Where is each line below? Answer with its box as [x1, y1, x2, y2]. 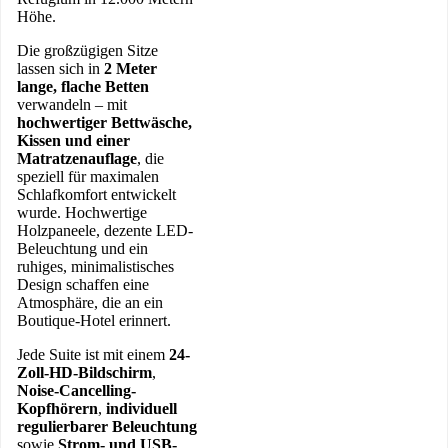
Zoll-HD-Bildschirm [17, 363, 152, 381]
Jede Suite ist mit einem [17, 345, 169, 363]
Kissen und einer [17, 131, 130, 149]
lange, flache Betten [17, 77, 149, 95]
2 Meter [104, 59, 157, 77]
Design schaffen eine [17, 275, 149, 293]
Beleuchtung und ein [17, 239, 148, 257]
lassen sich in [17, 59, 104, 77]
